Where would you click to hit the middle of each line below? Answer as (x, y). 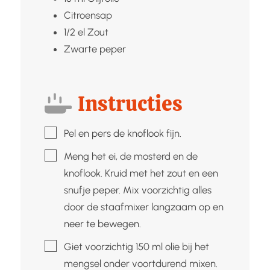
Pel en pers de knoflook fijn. (122, 133)
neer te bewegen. (102, 223)
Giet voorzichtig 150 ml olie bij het (136, 246)
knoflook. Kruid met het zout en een (141, 173)
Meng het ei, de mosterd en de (130, 156)
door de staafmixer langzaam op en (143, 206)
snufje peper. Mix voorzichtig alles (137, 190)
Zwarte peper (95, 49)
